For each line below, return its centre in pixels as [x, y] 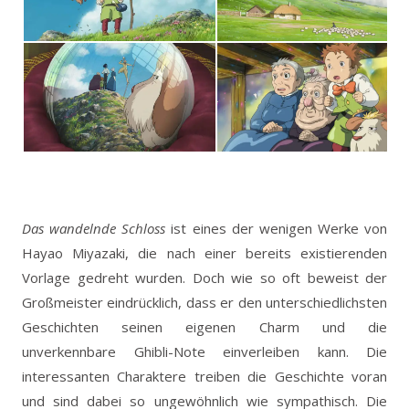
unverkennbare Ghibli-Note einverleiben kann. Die [204, 351]
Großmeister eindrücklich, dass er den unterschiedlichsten [204, 302]
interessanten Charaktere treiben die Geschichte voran [204, 376]
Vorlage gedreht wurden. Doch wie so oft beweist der [204, 277]
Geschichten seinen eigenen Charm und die [204, 326]
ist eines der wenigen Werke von [276, 228]
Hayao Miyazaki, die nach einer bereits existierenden [204, 252]
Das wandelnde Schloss [94, 228]
